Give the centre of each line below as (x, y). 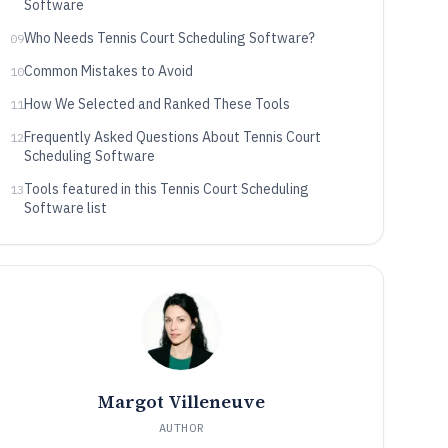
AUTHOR (181, 427)
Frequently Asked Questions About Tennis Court (172, 137)
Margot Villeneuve (181, 401)
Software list (65, 208)
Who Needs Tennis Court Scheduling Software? (169, 38)
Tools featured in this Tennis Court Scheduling (166, 189)
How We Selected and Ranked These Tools (156, 104)
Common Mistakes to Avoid (108, 71)
